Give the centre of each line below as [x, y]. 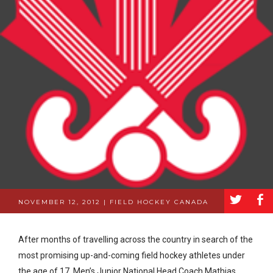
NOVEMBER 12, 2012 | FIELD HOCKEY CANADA [113, 202]
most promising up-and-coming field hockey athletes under [132, 256]
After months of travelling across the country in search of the [136, 240]
